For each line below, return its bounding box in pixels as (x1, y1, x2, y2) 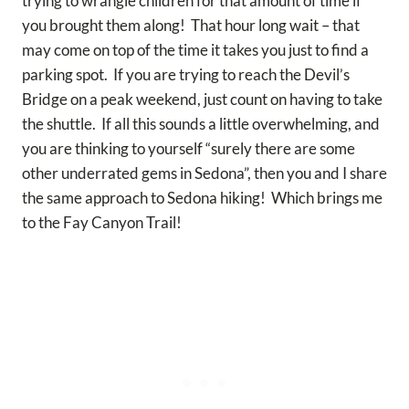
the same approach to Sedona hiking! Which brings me (22, 188, 383, 208)
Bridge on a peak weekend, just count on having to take (22, 89, 383, 110)
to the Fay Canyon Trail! (22, 213, 182, 233)
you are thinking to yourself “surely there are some (22, 139, 355, 159)
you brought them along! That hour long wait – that (22, 16, 360, 36)
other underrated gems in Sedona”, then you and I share (22, 163, 387, 184)
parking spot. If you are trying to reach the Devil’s (22, 65, 350, 85)
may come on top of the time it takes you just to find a (22, 40, 369, 60)
